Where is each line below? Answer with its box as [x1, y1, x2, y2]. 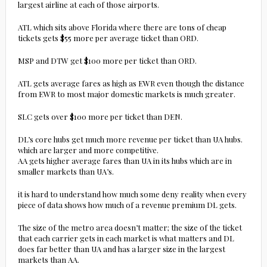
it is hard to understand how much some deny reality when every [17, 189, 247, 200]
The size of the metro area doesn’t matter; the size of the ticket [17, 222, 242, 233]
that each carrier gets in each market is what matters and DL [17, 233, 234, 244]
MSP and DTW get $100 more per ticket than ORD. [17, 55, 197, 66]
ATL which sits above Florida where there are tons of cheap [17, 22, 226, 33]
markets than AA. [17, 254, 79, 265]
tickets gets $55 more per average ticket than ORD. [17, 33, 198, 44]
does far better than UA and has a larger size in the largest [17, 244, 225, 254]
